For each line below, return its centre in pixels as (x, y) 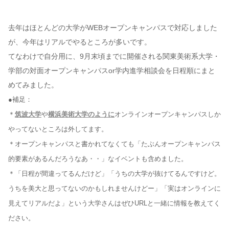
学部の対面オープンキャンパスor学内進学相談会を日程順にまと (112, 71)
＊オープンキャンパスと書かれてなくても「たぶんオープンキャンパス (114, 144)
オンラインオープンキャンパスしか (168, 114)
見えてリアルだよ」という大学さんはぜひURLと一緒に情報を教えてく (114, 203)
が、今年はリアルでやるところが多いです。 (80, 42)
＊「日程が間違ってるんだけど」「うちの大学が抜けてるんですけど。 (114, 174)
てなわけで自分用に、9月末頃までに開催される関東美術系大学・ (114, 56)
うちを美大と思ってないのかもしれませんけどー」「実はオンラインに (114, 189)
